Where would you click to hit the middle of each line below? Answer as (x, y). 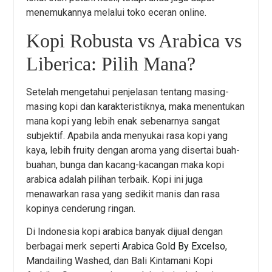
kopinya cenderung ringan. (81, 208)
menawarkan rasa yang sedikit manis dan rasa (123, 194)
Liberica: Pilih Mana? (111, 63)
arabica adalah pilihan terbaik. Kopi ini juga (115, 179)
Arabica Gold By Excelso (174, 246)
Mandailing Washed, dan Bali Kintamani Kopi (120, 261)
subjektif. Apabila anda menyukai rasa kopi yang (127, 135)
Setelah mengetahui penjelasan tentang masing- (128, 92)
